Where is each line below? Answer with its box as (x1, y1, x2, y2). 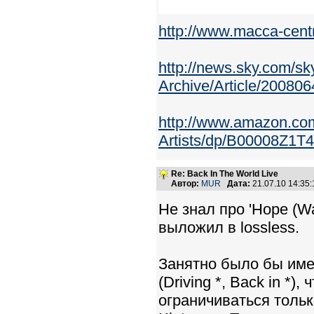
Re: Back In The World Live (171, 169, 278, 179)
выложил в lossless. (158, 219, 299, 236)
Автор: (171, 179, 199, 189)
